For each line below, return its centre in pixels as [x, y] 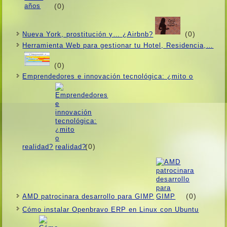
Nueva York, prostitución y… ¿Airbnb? [88, 34]
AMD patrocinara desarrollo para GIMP [88, 196]
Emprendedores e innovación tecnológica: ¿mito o [108, 77]
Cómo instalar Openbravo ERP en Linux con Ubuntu [111, 209]
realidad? [38, 147]
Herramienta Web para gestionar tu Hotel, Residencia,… [118, 45]
